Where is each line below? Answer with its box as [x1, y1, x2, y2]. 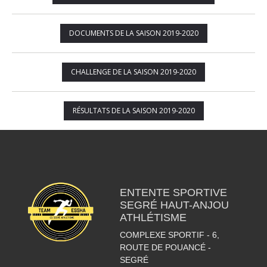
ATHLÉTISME [119, 212, 187, 223]
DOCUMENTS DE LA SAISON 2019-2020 [69, 28, 198, 38]
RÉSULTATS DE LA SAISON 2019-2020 [72, 105, 195, 116]
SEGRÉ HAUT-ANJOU [119, 199, 229, 211]
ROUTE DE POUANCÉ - [119, 243, 211, 252]
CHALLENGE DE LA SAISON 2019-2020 [71, 67, 196, 77]
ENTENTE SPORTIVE [119, 187, 227, 198]
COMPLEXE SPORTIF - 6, [119, 230, 219, 240]
